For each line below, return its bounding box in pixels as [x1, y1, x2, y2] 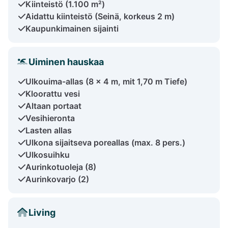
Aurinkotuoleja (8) [25, 161, 96, 172]
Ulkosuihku [25, 149, 70, 160]
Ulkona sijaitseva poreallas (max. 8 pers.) [25, 137, 185, 148]
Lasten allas [25, 125, 72, 135]
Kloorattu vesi [25, 88, 80, 99]
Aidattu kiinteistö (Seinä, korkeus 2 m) [25, 11, 175, 21]
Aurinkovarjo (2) [25, 174, 89, 184]
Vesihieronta [25, 112, 75, 123]
